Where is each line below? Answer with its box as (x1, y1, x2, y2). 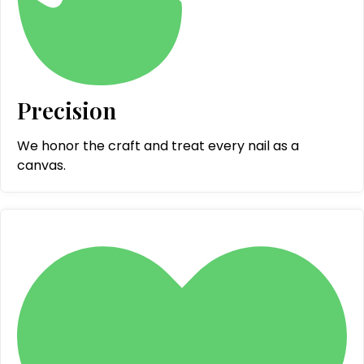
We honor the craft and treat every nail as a (17, 136, 299, 155)
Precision (17, 94, 116, 125)
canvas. (17, 155, 66, 175)
